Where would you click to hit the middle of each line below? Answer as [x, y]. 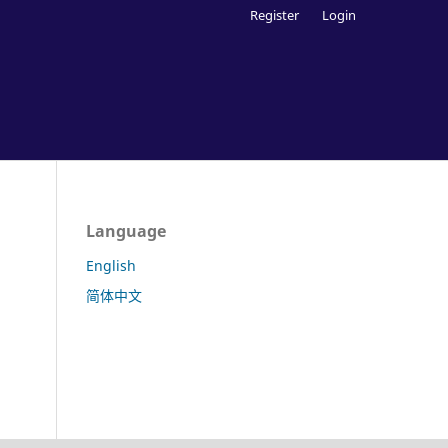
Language [126, 230]
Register [275, 14]
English [111, 265]
